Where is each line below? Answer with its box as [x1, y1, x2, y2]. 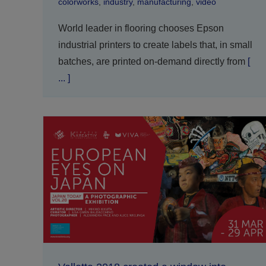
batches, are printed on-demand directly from [58, 56, 245, 67]
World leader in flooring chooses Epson [58, 23, 224, 34]
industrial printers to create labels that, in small [58, 40, 252, 50]
